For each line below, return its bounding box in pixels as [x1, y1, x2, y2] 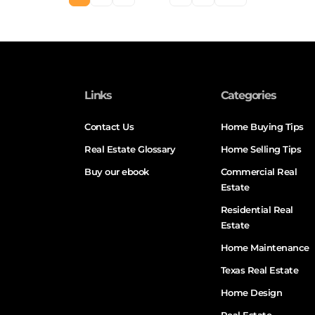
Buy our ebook [84, 166, 149, 178]
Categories [220, 89, 276, 103]
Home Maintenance [220, 242, 309, 254]
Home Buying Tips [220, 121, 304, 133]
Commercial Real [220, 166, 297, 178]
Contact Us [84, 121, 134, 133]
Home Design [220, 287, 283, 299]
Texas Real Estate [220, 264, 299, 276]
